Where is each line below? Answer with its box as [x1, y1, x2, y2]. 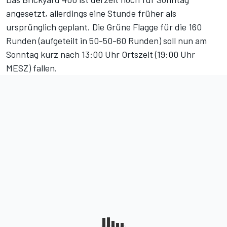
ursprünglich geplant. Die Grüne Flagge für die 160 [6, 21, 202, 33]
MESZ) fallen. [6, 62, 57, 74]
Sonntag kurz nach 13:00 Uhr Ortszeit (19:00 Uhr [6, 49, 195, 60]
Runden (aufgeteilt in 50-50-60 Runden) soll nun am [6, 35, 207, 47]
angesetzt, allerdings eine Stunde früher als [6, 8, 176, 19]
